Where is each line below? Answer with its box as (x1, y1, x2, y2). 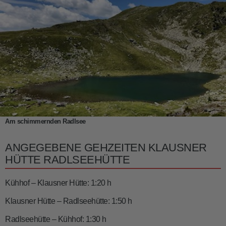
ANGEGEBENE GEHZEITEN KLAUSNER (5, 141, 207, 154)
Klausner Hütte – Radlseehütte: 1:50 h (5, 196, 132, 205)
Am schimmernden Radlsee (5, 117, 86, 125)
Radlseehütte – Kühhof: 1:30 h (5, 214, 106, 223)
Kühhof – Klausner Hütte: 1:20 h (5, 178, 111, 187)
